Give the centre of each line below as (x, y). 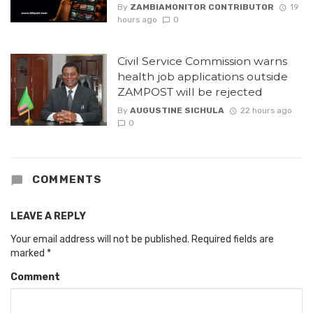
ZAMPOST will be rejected (190, 92)
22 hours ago (266, 111)
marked (29, 254)
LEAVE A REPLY (48, 217)
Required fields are (233, 240)
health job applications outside (202, 76)
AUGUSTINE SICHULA (177, 111)
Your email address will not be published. (100, 240)
